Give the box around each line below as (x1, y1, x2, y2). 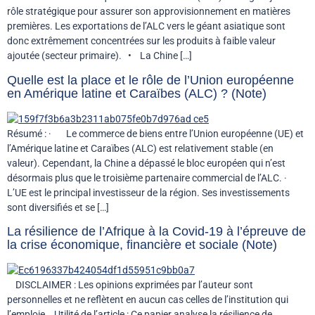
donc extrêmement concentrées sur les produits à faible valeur (7, 35, 276, 47)
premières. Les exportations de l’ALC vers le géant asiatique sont (7, 20, 285, 32)
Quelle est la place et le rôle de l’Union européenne (7, 72, 294, 87)
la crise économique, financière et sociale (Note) (7, 238, 277, 252)
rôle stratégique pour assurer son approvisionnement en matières (7, 6, 290, 18)
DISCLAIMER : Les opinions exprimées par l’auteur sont (7, 279, 253, 291)
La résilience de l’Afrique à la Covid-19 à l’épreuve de (7, 224, 306, 239)
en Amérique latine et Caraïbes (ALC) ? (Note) (7, 86, 266, 101)
